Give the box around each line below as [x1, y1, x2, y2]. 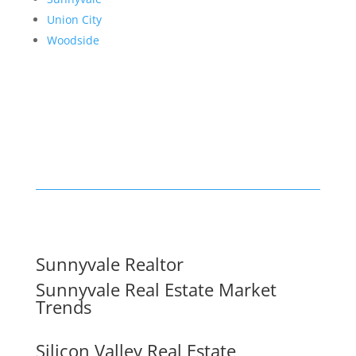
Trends [35, 295, 91, 319]
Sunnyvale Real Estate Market [35, 277, 277, 302]
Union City [46, 12, 102, 28]
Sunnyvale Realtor [35, 252, 184, 277]
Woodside [46, 33, 99, 48]
